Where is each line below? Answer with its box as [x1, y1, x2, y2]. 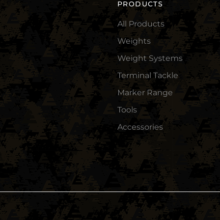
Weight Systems [117, 54, 183, 63]
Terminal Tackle [117, 71, 178, 81]
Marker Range [117, 88, 173, 98]
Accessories [117, 122, 163, 132]
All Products [117, 19, 165, 29]
